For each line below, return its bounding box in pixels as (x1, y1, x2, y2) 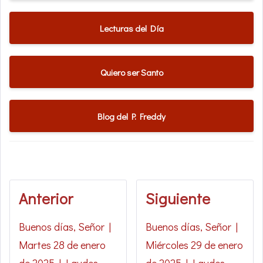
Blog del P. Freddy (97, 110, 166, 122)
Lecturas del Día (99, 22, 164, 34)
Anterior (19, 188, 73, 209)
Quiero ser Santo (100, 66, 163, 78)
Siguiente (146, 188, 211, 209)
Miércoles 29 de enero (146, 238, 244, 252)
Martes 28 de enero (19, 238, 106, 252)
